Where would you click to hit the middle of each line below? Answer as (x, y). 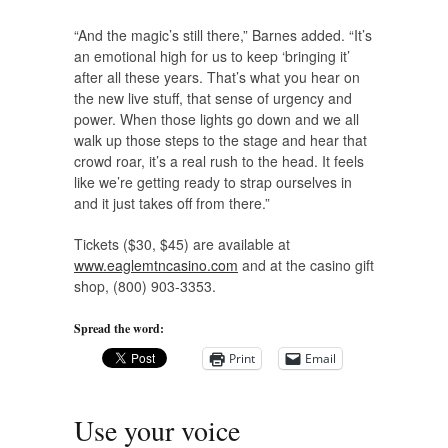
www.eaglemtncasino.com (156, 264)
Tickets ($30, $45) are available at (182, 243)
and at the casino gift (306, 264)
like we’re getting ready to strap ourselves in (213, 181)
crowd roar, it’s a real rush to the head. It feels (219, 160)
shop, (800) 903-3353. (145, 285)
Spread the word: (119, 328)
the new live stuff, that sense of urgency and (213, 97)
